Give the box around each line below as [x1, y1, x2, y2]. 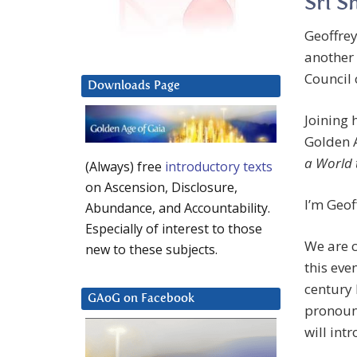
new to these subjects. [85, 241, 218, 259]
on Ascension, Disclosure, [85, 178, 237, 197]
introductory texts [165, 158, 273, 176]
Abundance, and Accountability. [85, 199, 270, 218]
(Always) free [85, 158, 165, 176]
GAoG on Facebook [88, 292, 194, 305]
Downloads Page [88, 80, 180, 92]
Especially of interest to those [85, 220, 262, 238]
